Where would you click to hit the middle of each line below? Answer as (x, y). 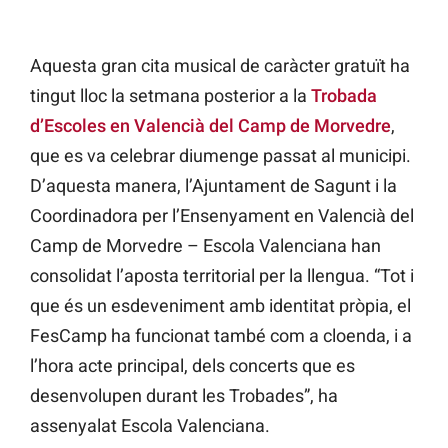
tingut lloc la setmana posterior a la (170, 96)
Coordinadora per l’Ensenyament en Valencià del (222, 216)
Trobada (344, 96)
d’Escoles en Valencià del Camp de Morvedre (210, 126)
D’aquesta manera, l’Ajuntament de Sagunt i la (213, 186)
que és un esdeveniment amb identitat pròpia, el (220, 306)
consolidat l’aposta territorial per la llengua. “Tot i (222, 276)
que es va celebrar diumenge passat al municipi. (220, 156)
